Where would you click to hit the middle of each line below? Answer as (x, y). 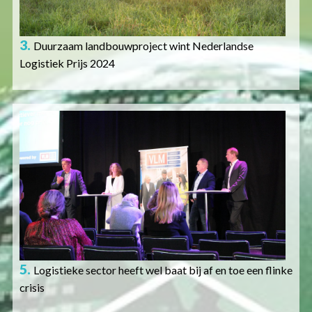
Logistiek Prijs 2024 (67, 63)
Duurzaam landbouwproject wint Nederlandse (143, 46)
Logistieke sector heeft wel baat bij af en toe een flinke (163, 270)
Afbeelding (49, 119)
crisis (32, 288)
